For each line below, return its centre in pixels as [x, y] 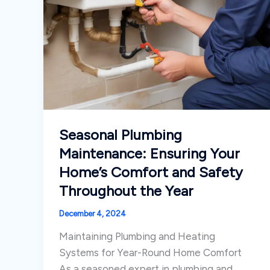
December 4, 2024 [92, 213]
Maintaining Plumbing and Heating [137, 237]
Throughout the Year [126, 190]
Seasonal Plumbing [120, 134]
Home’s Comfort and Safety [151, 172]
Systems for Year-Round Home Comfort [150, 253]
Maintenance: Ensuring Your [149, 153]
